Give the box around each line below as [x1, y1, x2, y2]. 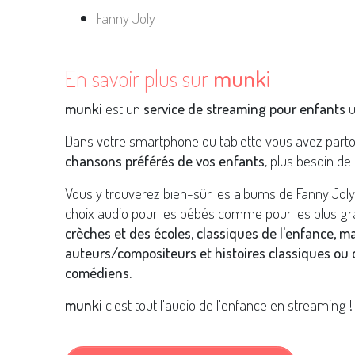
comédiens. [65, 262, 132, 283]
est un [102, 98, 143, 119]
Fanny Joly [97, 8, 155, 29]
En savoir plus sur [65, 63, 213, 94]
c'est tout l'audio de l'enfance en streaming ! [102, 295, 353, 315]
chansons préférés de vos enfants [65, 151, 265, 171]
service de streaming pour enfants [143, 98, 345, 119]
